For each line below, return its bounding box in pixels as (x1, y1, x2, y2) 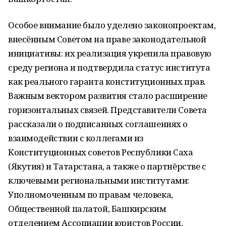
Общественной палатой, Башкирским (8, 203, 166, 214)
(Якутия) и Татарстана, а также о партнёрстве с (8, 160, 206, 172)
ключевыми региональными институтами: (8, 175, 189, 186)
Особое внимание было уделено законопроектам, (8, 19, 216, 31)
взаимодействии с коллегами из (8, 132, 143, 144)
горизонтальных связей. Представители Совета (8, 104, 207, 116)
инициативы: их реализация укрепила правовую (8, 47, 211, 59)
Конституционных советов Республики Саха (8, 146, 193, 158)
